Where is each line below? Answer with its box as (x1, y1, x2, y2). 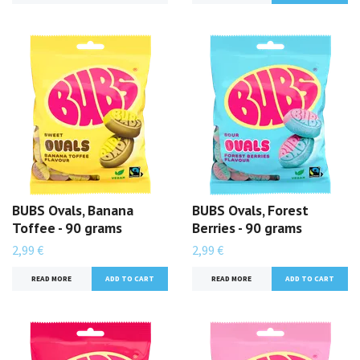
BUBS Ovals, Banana (12, 201, 133, 220)
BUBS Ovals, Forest (192, 201, 309, 220)
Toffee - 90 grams (12, 219, 122, 238)
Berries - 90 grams (192, 219, 302, 238)
